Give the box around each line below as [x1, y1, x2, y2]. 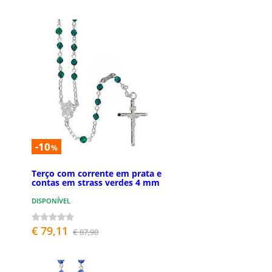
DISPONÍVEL [32, 196, 70, 206]
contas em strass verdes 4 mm [32, 177, 160, 189]
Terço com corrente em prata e [32, 168, 161, 180]
